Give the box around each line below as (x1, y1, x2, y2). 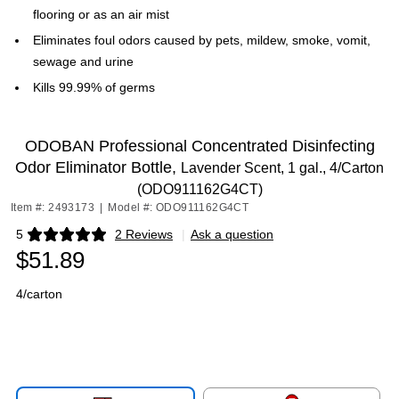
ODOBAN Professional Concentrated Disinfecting (24, 137, 375, 155)
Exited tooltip (15, 232, 87, 248)
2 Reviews (115, 227, 173, 241)
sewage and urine (33, 54, 134, 69)
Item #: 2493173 (11, 201, 94, 214)
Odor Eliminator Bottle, (15, 159, 181, 176)
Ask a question (191, 227, 273, 241)
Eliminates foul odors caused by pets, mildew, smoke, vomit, (33, 33, 370, 47)
